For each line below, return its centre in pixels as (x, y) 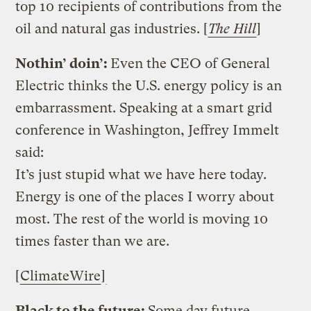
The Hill (233, 28)
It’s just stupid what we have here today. (141, 174)
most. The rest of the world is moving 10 (142, 219)
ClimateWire (61, 276)
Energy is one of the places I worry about (145, 196)
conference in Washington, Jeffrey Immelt (148, 130)
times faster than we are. (93, 241)
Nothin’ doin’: (63, 63)
